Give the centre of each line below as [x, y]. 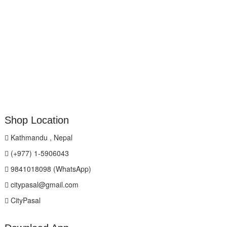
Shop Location [36, 120]
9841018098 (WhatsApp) [50, 169]
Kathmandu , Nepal [40, 138]
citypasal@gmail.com [43, 185]
